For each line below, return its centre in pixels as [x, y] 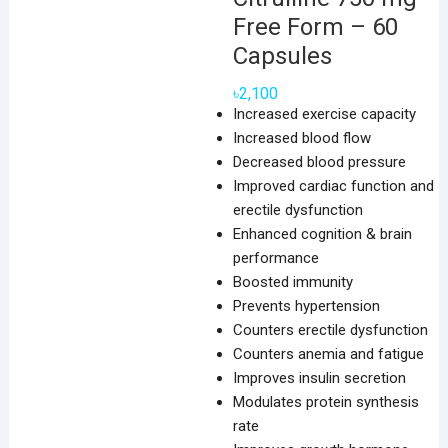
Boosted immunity [292, 282]
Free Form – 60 [315, 27]
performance [275, 258]
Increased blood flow [301, 138]
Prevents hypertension [306, 306]
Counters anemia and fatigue [328, 354]
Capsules [282, 56]
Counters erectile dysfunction [330, 330]
